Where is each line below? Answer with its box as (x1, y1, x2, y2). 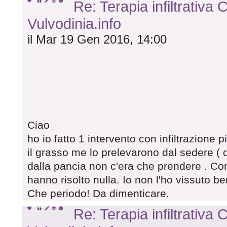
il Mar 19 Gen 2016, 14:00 (27, 32, 167, 47)
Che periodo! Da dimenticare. (27, 187, 170, 200)
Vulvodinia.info (27, 15, 122, 32)
